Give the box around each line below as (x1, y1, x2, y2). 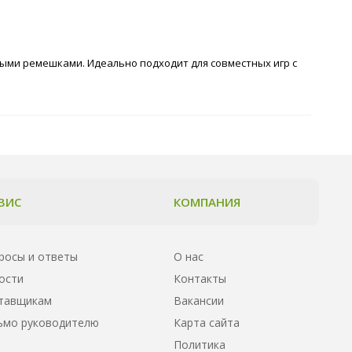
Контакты (174, 270, 226, 286)
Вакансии (174, 292, 224, 308)
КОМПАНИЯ (174, 193, 240, 210)
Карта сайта (174, 314, 240, 330)
